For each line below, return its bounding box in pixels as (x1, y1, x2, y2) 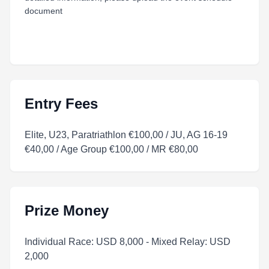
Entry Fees (25, 95, 98, 112)
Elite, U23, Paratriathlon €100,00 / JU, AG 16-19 (25, 130, 228, 140)
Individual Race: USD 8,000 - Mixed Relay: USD (25, 237, 231, 247)
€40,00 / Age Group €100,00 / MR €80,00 (25, 144, 198, 154)
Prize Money (25, 202, 109, 219)
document (25, 6, 62, 16)
